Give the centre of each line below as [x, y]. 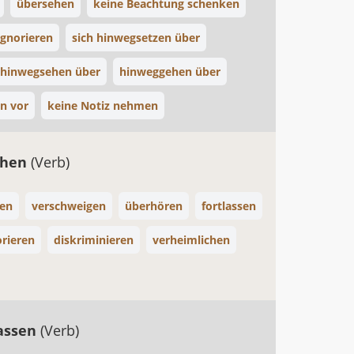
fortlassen [229, 206]
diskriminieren [94, 240]
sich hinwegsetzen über [136, 38]
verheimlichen [191, 240]
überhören [154, 206]
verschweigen [69, 206]
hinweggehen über [170, 72]
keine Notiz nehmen [103, 105]
